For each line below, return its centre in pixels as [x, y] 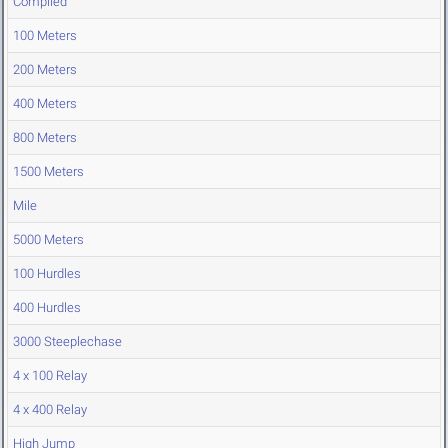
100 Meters [45, 36]
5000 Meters [48, 240]
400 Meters [45, 104]
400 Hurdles [47, 308]
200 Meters [45, 70]
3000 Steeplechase [67, 342]
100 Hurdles [47, 274]
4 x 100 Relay [50, 376]
